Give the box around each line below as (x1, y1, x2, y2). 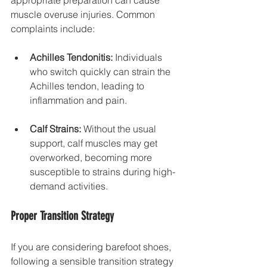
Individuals (113, 51, 164, 63)
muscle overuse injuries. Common (11, 8, 157, 20)
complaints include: (11, 22, 95, 35)
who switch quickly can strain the (30, 65, 173, 77)
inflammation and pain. (30, 94, 129, 106)
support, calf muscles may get (30, 136, 160, 149)
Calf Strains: (30, 122, 81, 135)
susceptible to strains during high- (30, 165, 175, 178)
